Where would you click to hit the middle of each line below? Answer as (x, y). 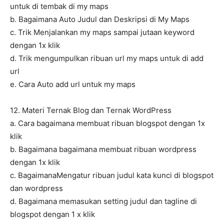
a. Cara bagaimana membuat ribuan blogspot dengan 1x (107, 123)
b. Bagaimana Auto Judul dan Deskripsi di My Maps (100, 19)
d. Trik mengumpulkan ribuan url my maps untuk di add (107, 58)
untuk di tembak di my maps (59, 6)
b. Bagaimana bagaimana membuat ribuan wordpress (103, 149)
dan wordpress (36, 188)
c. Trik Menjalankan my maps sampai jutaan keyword (102, 32)
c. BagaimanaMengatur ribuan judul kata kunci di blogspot (112, 175)
